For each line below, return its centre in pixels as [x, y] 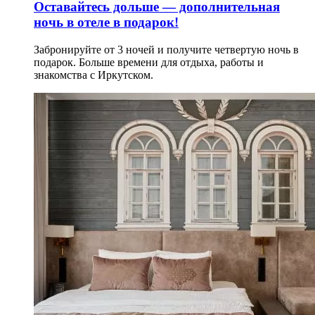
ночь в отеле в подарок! [106, 22]
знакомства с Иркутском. [94, 75]
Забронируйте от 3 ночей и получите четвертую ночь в [166, 49]
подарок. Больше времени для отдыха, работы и [149, 62]
